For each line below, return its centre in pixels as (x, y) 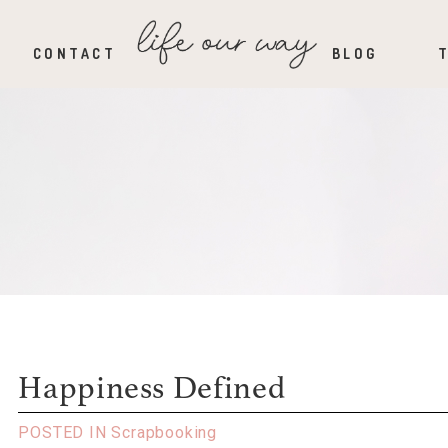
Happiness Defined (152, 390)
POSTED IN (65, 433)
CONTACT (74, 54)
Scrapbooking (164, 433)
